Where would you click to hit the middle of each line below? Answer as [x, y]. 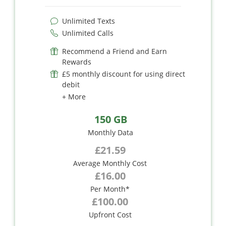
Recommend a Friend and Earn [115, 51]
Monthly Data [110, 132]
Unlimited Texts [89, 21]
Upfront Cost [110, 214]
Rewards [77, 62]
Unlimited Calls [88, 33]
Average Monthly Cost [110, 163]
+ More [74, 96]
